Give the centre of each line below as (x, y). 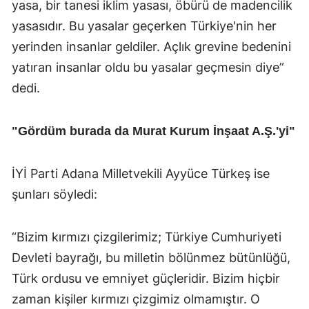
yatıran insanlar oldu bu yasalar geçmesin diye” (148, 67)
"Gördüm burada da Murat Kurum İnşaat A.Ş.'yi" (153, 131)
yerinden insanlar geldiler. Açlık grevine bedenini (151, 46)
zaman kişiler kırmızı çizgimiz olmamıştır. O (136, 299)
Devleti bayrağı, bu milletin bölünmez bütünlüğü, (151, 257)
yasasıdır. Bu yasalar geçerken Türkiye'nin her (144, 26)
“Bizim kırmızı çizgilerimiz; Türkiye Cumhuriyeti (147, 237)
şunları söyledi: (54, 194)
